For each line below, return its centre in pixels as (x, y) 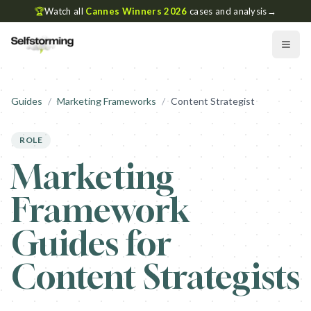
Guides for (91, 243)
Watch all (65, 11)
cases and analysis (227, 11)
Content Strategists (155, 276)
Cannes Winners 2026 (136, 11)
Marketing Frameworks (107, 101)
